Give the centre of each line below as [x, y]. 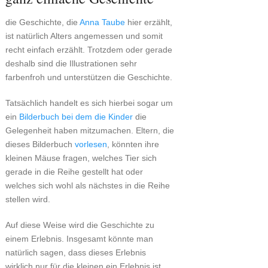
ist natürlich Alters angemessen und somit [84, 36]
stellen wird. [28, 200]
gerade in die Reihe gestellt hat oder [74, 172]
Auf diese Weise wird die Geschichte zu [80, 225]
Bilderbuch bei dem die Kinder [76, 117]
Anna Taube [102, 22]
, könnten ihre [133, 144]
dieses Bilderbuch [40, 144]
